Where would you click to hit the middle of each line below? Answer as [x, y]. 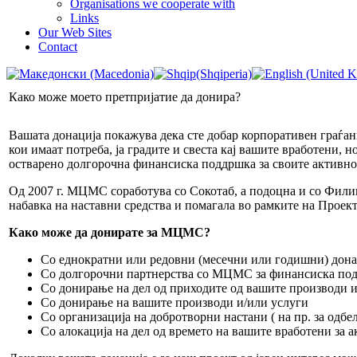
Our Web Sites [75, 32]
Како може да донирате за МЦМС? [110, 232]
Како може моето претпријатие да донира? [125, 96]
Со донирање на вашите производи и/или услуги [175, 302]
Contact [58, 46]
